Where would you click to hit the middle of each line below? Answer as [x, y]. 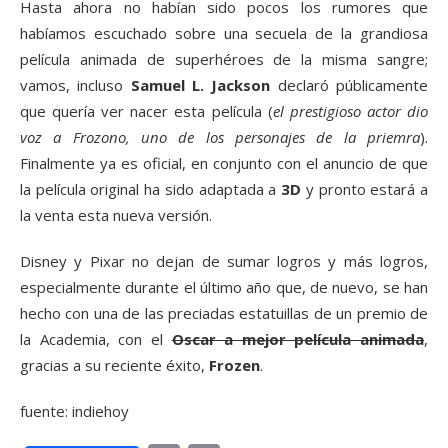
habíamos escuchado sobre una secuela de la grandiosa [224, 33]
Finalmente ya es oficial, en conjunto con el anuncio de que [224, 163]
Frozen [234, 365]
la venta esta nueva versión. [116, 215]
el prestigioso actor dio [350, 111]
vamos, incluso [75, 85]
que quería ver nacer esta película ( [146, 111]
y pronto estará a [365, 189]
